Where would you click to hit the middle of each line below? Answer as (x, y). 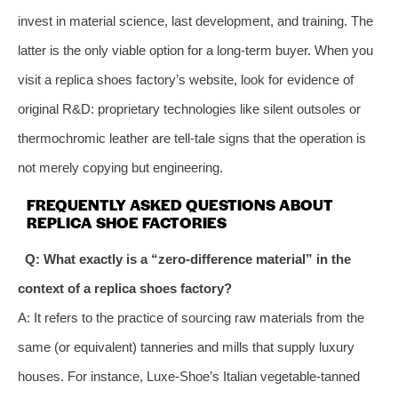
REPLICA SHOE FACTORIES (127, 222)
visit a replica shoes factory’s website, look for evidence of (186, 79)
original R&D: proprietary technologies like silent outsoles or (189, 108)
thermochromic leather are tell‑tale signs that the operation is (192, 138)
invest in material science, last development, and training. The (195, 20)
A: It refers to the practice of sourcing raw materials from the (191, 317)
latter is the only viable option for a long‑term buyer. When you (195, 50)
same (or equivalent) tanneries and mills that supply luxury (186, 346)
